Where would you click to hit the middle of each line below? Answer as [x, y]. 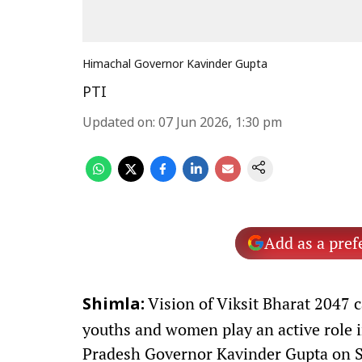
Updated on [118, 124]
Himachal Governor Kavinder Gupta [175, 65]
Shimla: [114, 305]
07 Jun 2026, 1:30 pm [220, 124]
